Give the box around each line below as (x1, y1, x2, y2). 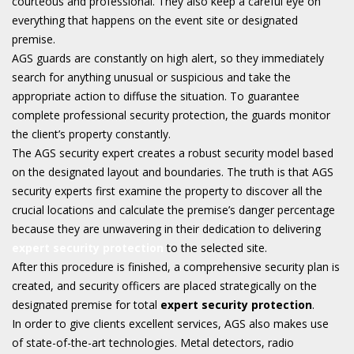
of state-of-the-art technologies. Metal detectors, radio (12, 334, 294, 350)
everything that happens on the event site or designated (12, 12, 298, 28)
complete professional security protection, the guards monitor (12, 107, 330, 122)
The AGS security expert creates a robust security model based (12, 145, 333, 160)
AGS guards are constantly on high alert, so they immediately (12, 50, 324, 66)
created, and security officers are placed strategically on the (12, 277, 317, 293)
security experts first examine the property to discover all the (12, 183, 322, 198)
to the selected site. (164, 239, 267, 255)
